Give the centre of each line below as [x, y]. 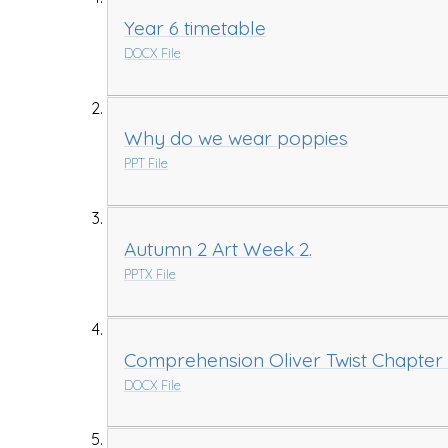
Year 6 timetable [195, 27]
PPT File [146, 163]
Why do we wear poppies [236, 138]
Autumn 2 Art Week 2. [218, 248]
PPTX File [150, 273]
